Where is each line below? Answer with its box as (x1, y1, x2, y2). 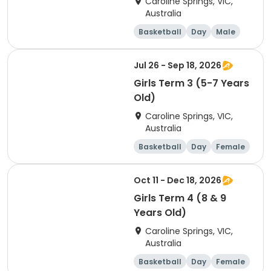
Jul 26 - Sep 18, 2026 (134, 59, 221, 71)
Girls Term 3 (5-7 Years (134, 76, 249, 90)
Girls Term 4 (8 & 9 (134, 191, 226, 205)
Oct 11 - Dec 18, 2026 (134, 174, 221, 186)
